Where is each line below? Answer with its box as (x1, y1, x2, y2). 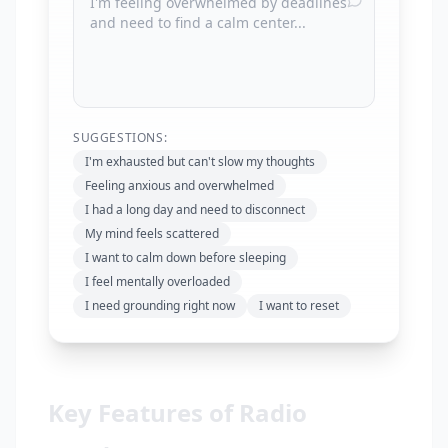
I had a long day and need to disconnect (85, 201, 305, 218)
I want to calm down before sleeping (85, 249, 286, 266)
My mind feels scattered (85, 225, 219, 242)
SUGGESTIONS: (73, 129, 168, 146)
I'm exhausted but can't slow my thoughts (85, 153, 315, 170)
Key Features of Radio (48, 396, 307, 429)
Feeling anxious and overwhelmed (85, 177, 274, 194)
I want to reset (259, 297, 339, 314)
